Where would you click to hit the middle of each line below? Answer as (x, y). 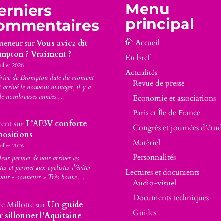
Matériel (146, 143)
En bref (137, 58)
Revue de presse (158, 84)
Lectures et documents (162, 172)
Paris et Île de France (166, 113)
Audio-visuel (154, 183)
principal (160, 24)
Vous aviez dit (62, 43)
